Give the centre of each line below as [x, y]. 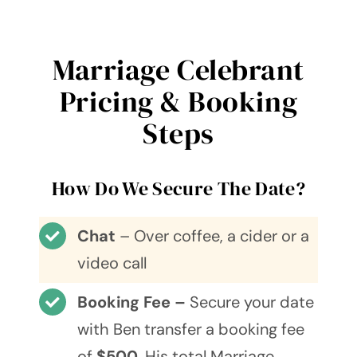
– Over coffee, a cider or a [212, 236]
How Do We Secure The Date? [178, 189]
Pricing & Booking [178, 102]
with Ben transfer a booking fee [190, 330]
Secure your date [251, 302]
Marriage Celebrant [178, 70]
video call [112, 263]
